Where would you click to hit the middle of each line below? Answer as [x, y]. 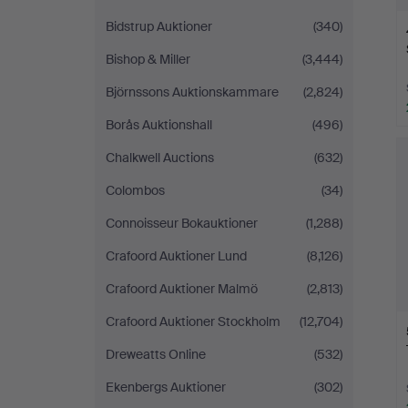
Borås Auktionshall [159, 125]
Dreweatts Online [156, 354]
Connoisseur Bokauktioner [182, 223]
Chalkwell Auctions [160, 158]
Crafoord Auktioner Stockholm [193, 321]
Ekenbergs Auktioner [166, 387]
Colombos [135, 190]
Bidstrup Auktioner [159, 26]
